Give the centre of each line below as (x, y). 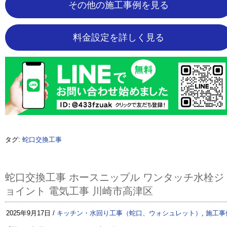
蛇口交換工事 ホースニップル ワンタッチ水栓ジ (115, 178)
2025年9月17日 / (31, 213)
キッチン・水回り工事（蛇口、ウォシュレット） (129, 213)
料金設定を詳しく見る (119, 37)
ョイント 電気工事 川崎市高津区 (79, 191)
